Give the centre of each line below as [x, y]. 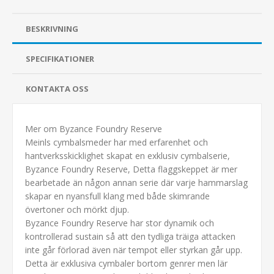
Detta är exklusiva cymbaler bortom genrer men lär [126, 263]
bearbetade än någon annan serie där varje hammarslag [136, 182]
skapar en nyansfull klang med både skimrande [117, 196]
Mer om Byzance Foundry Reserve [94, 128]
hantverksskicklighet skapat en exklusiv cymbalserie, [128, 155]
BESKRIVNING [52, 28]
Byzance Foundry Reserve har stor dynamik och [120, 223]
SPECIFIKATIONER [60, 58]
